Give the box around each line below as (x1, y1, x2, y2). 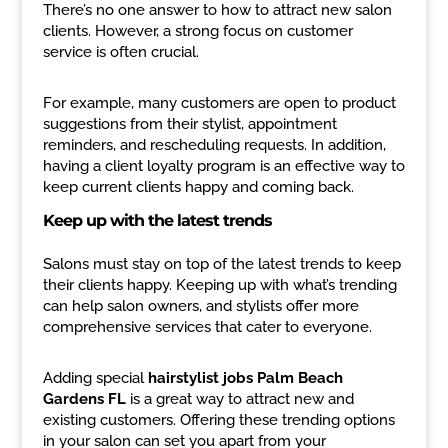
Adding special (42, 369, 148, 387)
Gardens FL (42, 390, 126, 408)
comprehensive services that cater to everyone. (42, 318, 372, 336)
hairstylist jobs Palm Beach (147, 369, 343, 387)
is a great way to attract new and (125, 390, 354, 408)
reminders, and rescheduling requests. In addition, (42, 136, 386, 154)
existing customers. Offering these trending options (42, 411, 395, 429)
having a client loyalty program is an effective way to (42, 157, 405, 175)
